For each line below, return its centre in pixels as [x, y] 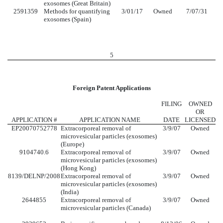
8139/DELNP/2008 [34, 176]
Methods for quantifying [77, 11]
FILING [171, 104]
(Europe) [72, 144]
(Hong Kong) [78, 168]
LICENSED [200, 119]
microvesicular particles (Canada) [106, 208]
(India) [70, 192]
